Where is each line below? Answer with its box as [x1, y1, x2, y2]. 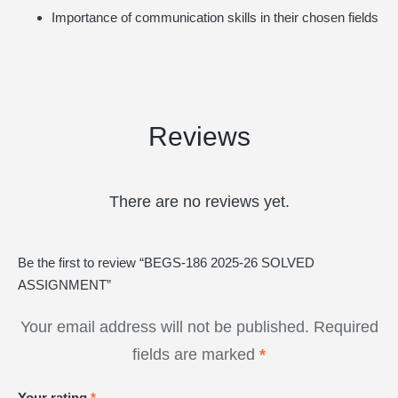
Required [313, 317, 378, 336]
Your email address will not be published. [20, 317, 309, 336]
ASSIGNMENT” [18, 276, 111, 292]
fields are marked [132, 345, 259, 363]
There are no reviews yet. [108, 192, 290, 211]
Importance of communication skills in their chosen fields [51, 10, 378, 25]
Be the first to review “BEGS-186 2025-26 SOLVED [18, 254, 314, 270]
